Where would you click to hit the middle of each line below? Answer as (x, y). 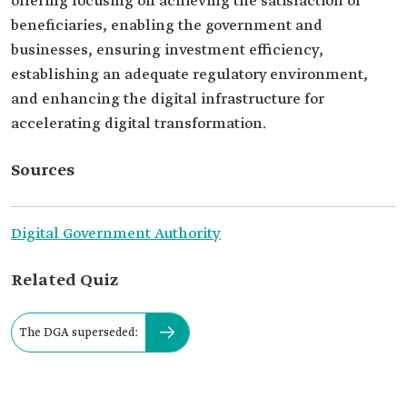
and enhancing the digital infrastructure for (168, 99)
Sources (43, 171)
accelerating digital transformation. (139, 124)
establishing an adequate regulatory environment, (189, 75)
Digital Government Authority (116, 234)
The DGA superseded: (79, 333)
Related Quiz (65, 281)
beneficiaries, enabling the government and (167, 26)
